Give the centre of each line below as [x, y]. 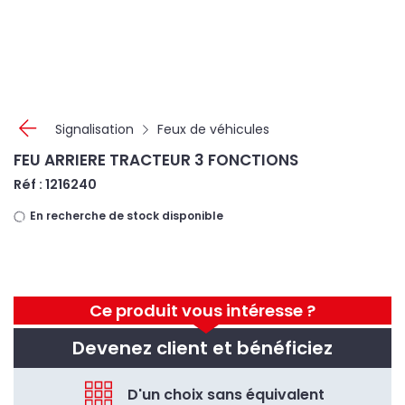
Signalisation [94, 129]
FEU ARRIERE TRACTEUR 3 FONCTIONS [156, 160]
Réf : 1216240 [55, 184]
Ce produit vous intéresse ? [202, 311]
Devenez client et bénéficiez [202, 348]
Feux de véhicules [213, 129]
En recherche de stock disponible [125, 216]
